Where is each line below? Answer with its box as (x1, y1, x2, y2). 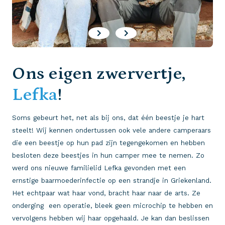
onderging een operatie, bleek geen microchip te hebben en (12, 201, 213, 210)
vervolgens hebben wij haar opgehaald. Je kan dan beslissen (12, 213, 209, 222)
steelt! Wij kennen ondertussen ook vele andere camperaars (12, 126, 211, 135)
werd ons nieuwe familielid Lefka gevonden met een (12, 163, 186, 172)
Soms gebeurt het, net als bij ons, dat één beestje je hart (12, 113, 204, 122)
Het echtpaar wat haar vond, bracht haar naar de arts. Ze (12, 188, 200, 197)
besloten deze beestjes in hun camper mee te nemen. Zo (12, 151, 204, 160)
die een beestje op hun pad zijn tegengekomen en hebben (12, 138, 205, 147)
